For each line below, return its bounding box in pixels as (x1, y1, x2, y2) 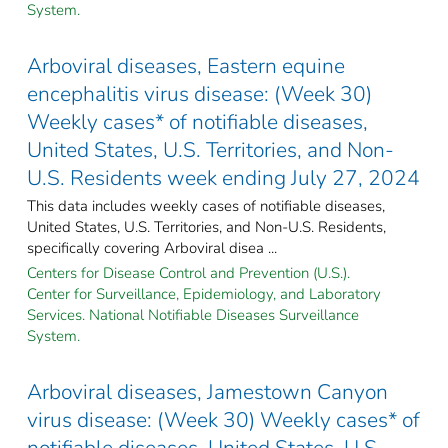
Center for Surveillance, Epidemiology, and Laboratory (27, 283, 381, 304)
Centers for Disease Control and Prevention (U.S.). (27, 262, 350, 283)
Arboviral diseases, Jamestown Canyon (27, 377, 388, 406)
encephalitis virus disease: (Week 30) (27, 79, 372, 108)
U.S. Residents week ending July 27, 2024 (27, 163, 420, 192)
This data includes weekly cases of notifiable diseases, (27, 195, 385, 216)
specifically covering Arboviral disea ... (27, 237, 277, 258)
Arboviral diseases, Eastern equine (27, 51, 345, 80)
